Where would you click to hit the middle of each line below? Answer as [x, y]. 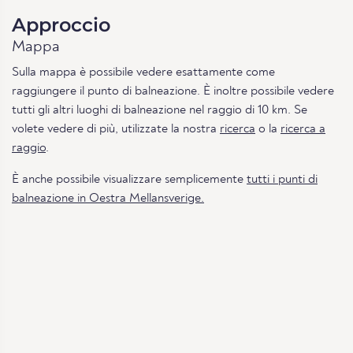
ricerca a [303, 129]
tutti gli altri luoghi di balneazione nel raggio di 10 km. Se [160, 110]
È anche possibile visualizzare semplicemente [129, 179]
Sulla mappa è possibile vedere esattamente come [143, 72]
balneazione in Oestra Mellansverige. [108, 198]
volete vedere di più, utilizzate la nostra [116, 129]
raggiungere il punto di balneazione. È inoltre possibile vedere [173, 91]
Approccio [61, 24]
